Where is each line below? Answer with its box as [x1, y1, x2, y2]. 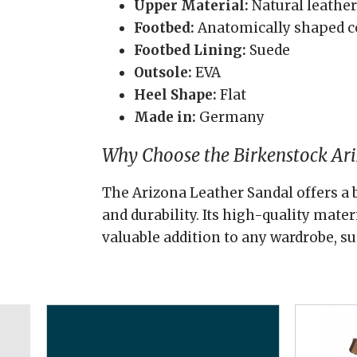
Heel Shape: [134, 86, 217, 104]
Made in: [134, 108, 196, 126]
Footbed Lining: [134, 41, 246, 59]
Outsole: [134, 64, 192, 81]
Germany [196, 108, 265, 126]
